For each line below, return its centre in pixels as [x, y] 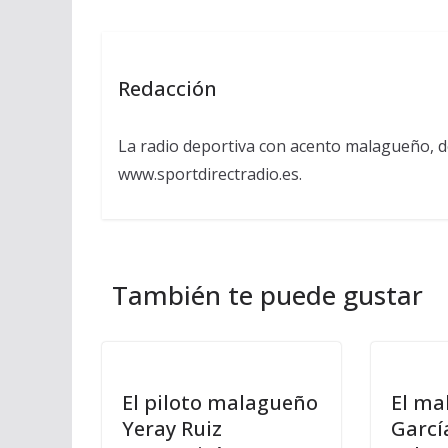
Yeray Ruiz [172, 429]
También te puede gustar [267, 295]
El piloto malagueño [220, 403]
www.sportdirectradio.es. [209, 173]
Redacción [167, 88]
